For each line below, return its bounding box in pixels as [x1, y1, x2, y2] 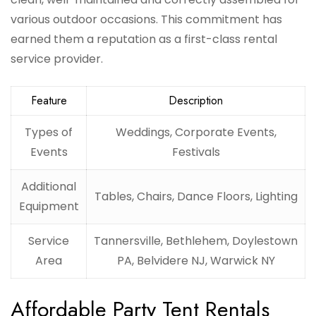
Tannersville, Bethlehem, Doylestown [94, 233, 298, 250]
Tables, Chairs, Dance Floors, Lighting [94, 188, 298, 205]
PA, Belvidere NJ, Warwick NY [116, 253, 275, 269]
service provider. [11, 51, 103, 68]
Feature [30, 92, 67, 109]
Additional [21, 178, 76, 195]
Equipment [18, 198, 79, 215]
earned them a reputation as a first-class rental [11, 31, 277, 48]
